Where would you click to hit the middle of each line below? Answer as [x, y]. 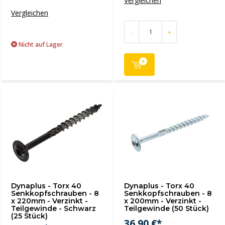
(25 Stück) [29, 216]
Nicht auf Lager [40, 44]
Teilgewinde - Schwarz [53, 208]
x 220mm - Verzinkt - [49, 201]
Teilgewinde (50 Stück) [166, 208]
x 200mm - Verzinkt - [163, 201]
